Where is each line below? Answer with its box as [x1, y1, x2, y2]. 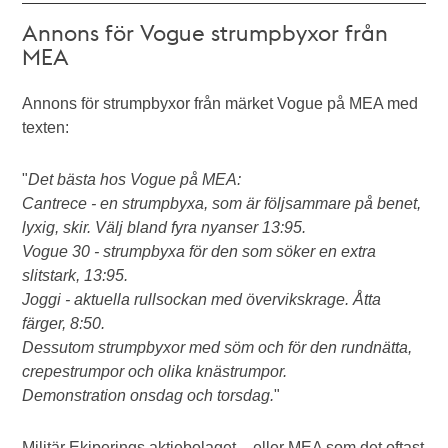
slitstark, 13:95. [22, 267, 129, 284]
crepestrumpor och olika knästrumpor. [22, 363, 288, 380]
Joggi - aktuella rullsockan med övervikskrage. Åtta [22, 291, 382, 308]
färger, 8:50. [22, 315, 110, 332]
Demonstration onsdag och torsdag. [22, 387, 275, 404]
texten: [22, 119, 74, 136]
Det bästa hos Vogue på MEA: [28, 171, 246, 188]
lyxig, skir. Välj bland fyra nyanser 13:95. [22, 219, 307, 236]
